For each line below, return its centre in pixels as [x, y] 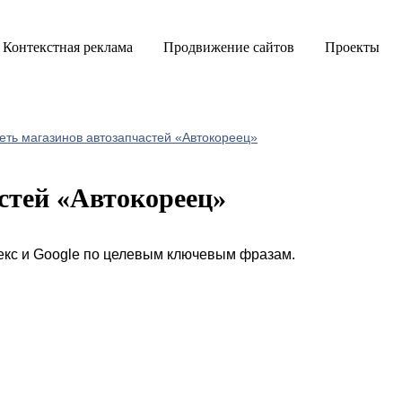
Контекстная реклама [68, 47]
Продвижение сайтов [229, 47]
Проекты [352, 47]
